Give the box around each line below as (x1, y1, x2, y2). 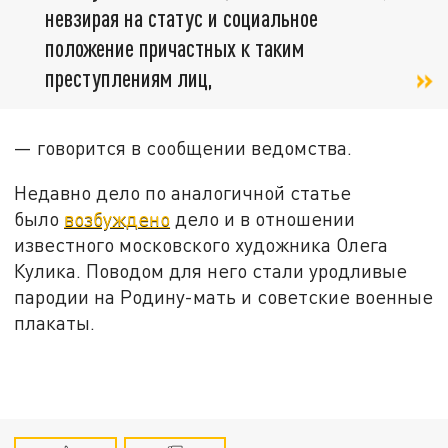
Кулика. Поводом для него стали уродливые (14, 259, 408, 283)
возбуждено (64, 207, 171, 231)
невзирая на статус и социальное (45, 2, 318, 32)
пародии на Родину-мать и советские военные (14, 285, 434, 309)
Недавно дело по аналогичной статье (14, 181, 352, 205)
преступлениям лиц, (45, 62, 213, 92)
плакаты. (14, 311, 96, 335)
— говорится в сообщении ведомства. (14, 135, 353, 159)
